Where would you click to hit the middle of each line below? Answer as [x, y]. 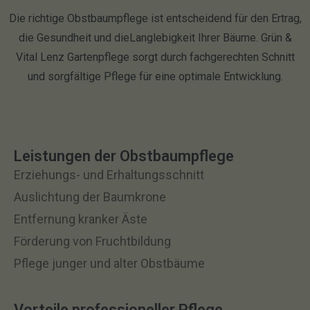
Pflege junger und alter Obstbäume [109, 264]
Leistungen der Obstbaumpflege [124, 156]
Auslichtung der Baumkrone [90, 197]
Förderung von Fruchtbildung [92, 241]
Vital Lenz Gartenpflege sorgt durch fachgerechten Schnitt [155, 57]
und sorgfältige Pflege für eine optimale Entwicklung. [155, 77]
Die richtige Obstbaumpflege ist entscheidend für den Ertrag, [155, 19]
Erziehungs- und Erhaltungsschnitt [109, 175]
